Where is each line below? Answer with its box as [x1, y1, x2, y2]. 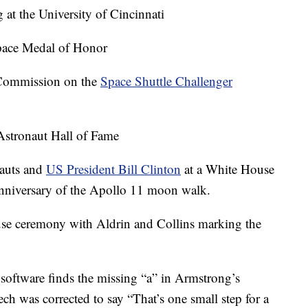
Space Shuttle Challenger [100, 72, 232, 89]
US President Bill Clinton [46, 160, 181, 177]
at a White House [181, 160, 274, 177]
